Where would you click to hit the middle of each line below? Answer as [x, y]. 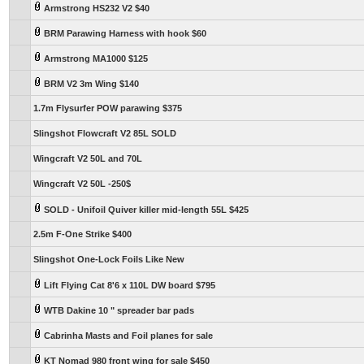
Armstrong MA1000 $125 [95, 58]
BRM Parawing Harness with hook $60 [124, 33]
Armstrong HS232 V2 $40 [95, 8]
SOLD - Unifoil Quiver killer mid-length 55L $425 [145, 210]
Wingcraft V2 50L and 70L [88, 158]
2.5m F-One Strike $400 [82, 234]
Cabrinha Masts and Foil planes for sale [127, 336]
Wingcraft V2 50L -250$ [82, 184]
